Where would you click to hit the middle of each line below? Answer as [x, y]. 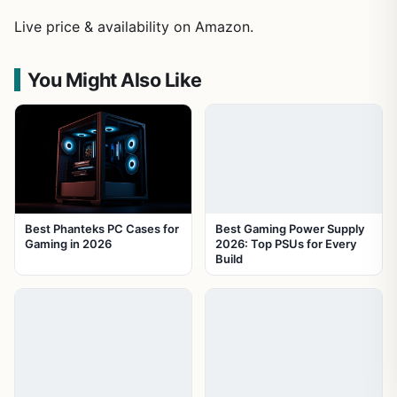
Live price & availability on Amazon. [134, 26]
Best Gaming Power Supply [290, 229]
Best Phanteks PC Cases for [102, 229]
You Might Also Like [114, 79]
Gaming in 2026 [68, 244]
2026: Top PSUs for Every [286, 244]
